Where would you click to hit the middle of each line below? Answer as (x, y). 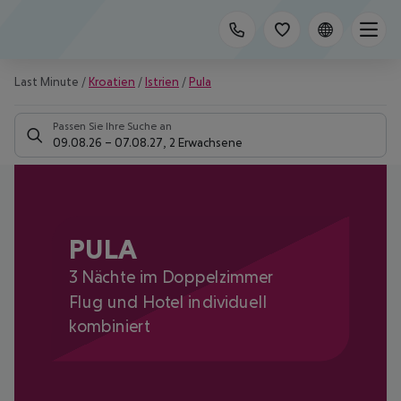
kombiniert (109, 326)
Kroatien (112, 81)
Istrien (162, 81)
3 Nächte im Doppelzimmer (171, 277)
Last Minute (47, 81)
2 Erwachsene (206, 142)
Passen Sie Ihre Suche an (112, 126)
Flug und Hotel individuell (168, 301)
